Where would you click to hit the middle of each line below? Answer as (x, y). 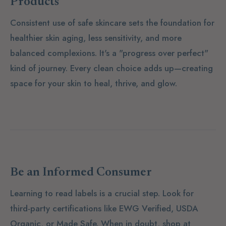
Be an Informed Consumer (81, 172)
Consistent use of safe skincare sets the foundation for (112, 22)
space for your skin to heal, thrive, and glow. (94, 83)
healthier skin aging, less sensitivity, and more (96, 38)
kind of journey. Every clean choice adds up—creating (111, 68)
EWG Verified (145, 208)
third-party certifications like (65, 208)
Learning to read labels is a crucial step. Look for (102, 193)
